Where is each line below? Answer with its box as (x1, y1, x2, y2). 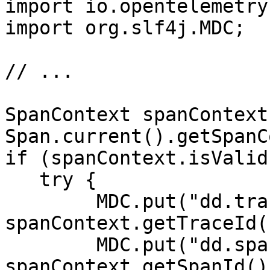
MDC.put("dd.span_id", (5, 234, 96, 256)
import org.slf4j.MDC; (5, 17, 245, 39)
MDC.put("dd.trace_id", (5, 190, 96, 212)
